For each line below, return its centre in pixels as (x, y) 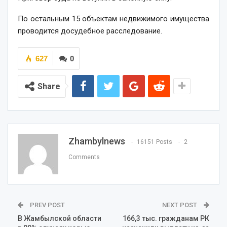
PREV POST (47, 205)
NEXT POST (180, 205)
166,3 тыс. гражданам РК (166, 218)
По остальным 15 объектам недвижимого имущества (113, 18)
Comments (84, 157)
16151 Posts (155, 142)
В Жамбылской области (60, 218)
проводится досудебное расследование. (90, 31)
